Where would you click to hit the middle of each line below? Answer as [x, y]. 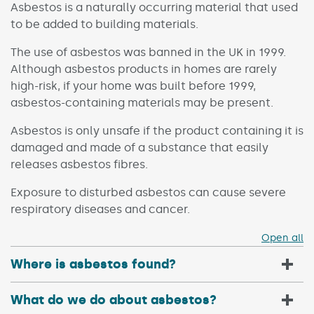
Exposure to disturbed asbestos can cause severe [148, 192]
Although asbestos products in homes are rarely [144, 69]
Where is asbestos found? [93, 264]
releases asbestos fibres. [79, 164]
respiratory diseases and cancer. [102, 209]
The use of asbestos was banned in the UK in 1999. [148, 52]
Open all [282, 238]
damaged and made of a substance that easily [139, 148]
